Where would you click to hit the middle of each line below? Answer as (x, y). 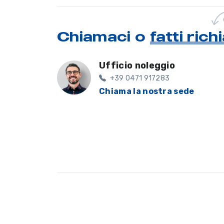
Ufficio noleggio (137, 66)
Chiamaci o (103, 36)
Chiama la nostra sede (147, 91)
